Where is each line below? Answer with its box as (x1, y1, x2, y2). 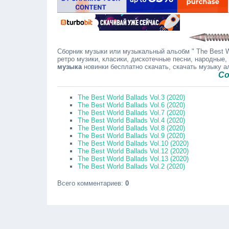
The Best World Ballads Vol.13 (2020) (78, 155, 189, 163)
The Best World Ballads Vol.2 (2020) (78, 163, 185, 170)
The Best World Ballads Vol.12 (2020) (78, 147, 189, 155)
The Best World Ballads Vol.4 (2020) (78, 117, 185, 124)
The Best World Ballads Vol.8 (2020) (78, 124, 185, 132)
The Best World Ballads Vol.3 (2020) (78, 94, 185, 101)
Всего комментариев (57, 179, 121, 187)
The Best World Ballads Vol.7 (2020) (78, 109, 185, 117)
